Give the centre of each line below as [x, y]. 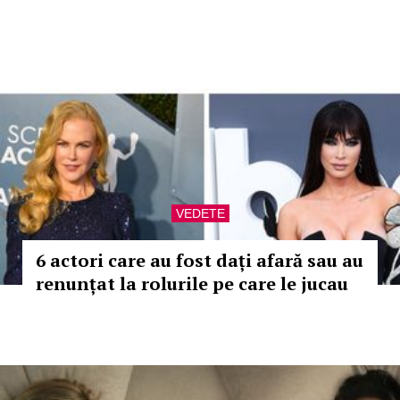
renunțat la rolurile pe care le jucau [192, 283]
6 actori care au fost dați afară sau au [200, 260]
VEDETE [200, 213]
